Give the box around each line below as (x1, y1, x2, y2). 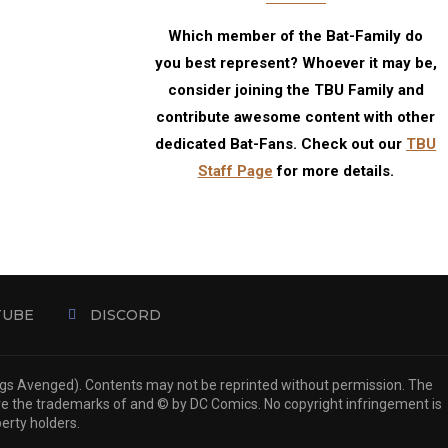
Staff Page (197, 162, 273, 180)
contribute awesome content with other (156, 108, 436, 126)
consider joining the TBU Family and (167, 81, 424, 99)
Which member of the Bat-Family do (168, 27, 424, 45)
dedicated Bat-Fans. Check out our (155, 135, 407, 153)
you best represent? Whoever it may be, (154, 54, 437, 72)
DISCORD (90, 306, 161, 324)
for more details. (272, 162, 394, 180)
